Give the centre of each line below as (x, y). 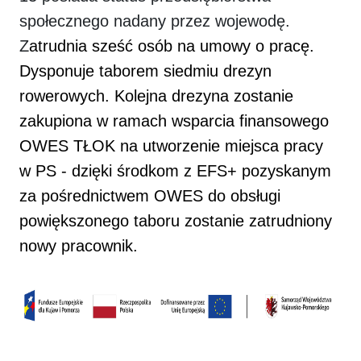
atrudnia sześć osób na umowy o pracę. (172, 46)
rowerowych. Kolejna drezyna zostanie (156, 96)
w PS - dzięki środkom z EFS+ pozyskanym (175, 171)
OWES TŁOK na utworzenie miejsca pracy (171, 146)
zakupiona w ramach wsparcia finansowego (174, 121)
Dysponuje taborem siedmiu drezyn (145, 71)
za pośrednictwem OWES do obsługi (150, 196)
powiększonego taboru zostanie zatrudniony (176, 221)
